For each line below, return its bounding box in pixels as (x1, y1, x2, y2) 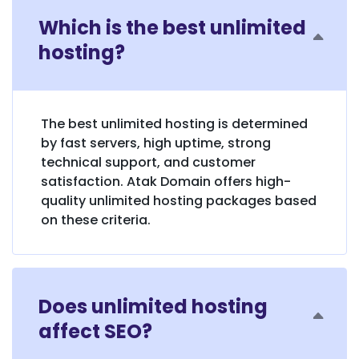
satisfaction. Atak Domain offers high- (41, 171, 291, 191)
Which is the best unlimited (38, 14, 306, 41)
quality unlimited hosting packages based (41, 191, 317, 210)
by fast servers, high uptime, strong (41, 133, 271, 152)
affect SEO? (38, 317, 152, 345)
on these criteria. (41, 210, 151, 229)
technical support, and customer (41, 152, 256, 171)
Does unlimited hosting (38, 292, 268, 320)
